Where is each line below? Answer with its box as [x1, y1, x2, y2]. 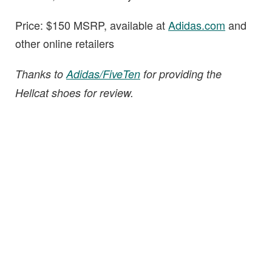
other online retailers [15, 35, 114, 52]
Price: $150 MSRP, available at [15, 17, 168, 33]
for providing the [140, 66, 222, 82]
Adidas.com [168, 17, 225, 33]
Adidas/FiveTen [66, 66, 140, 82]
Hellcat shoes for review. [15, 85, 134, 101]
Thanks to [15, 66, 66, 82]
